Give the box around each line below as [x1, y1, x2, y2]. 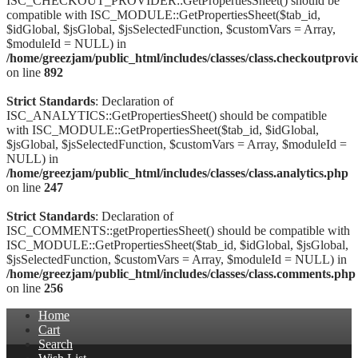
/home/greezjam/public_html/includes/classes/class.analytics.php [6, 166, 348, 180]
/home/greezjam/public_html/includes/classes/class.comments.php [6, 267, 356, 280]
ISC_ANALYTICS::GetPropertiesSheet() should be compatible [6, 109, 327, 122]
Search [38, 337, 73, 351]
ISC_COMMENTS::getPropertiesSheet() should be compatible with [6, 224, 350, 237]
